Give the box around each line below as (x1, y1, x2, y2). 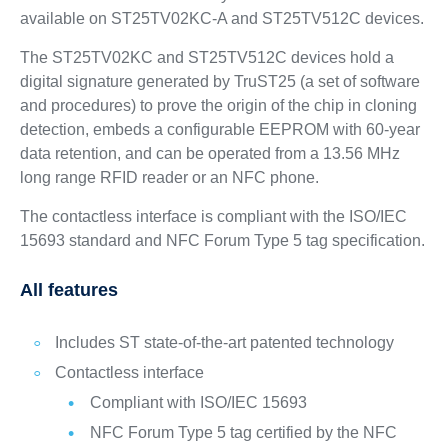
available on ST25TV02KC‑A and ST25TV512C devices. (19, 10, 424, 27)
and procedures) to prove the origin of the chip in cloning (19, 97, 417, 114)
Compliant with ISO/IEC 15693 (89, 394, 307, 411)
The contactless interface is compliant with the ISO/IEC (19, 208, 407, 225)
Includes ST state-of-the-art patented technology (54, 334, 394, 351)
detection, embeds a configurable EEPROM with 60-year (19, 121, 420, 138)
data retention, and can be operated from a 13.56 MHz (19, 145, 400, 162)
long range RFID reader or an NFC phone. (19, 169, 319, 186)
